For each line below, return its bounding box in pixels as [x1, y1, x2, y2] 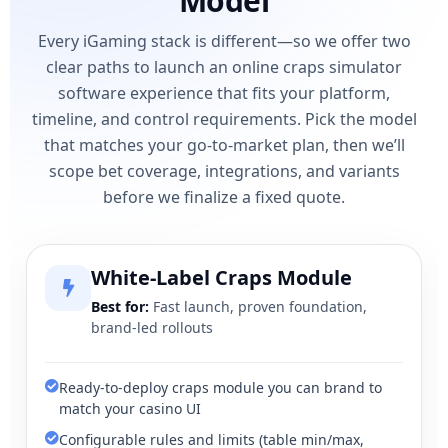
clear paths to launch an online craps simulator [46, 55, 402, 78]
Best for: [91, 296, 149, 316]
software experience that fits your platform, [58, 81, 390, 104]
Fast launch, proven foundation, [149, 296, 367, 316]
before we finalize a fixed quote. [103, 185, 345, 208]
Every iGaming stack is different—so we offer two [37, 29, 411, 52]
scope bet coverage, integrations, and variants [48, 159, 400, 182]
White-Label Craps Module [91, 263, 352, 291]
